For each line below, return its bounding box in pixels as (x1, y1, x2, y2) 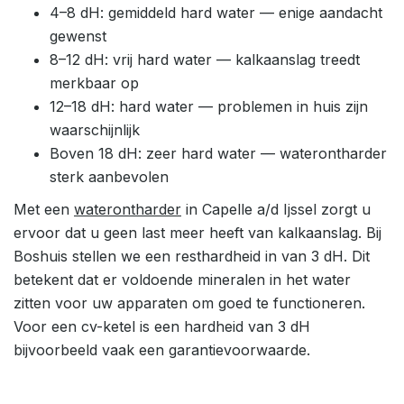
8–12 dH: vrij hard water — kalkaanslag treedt (50, 50, 360, 69)
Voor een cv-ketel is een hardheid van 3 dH (14, 317, 310, 335)
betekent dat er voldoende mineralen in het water (14, 271, 351, 289)
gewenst (50, 27, 106, 45)
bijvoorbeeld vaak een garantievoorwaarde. (14, 341, 310, 359)
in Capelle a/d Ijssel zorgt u (181, 200, 371, 218)
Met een (14, 200, 74, 218)
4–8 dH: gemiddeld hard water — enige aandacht (50, 4, 382, 22)
